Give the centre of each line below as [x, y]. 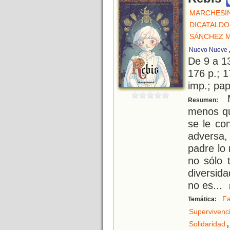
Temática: [203, 199]
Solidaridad [207, 224]
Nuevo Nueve [208, 50]
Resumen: [204, 100]
